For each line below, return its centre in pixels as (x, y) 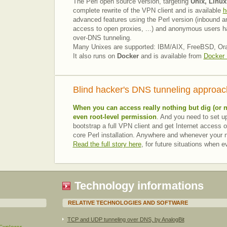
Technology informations (139, 186)
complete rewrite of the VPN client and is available (148, 10)
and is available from (171, 56)
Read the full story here (107, 144)
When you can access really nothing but (137, 108)
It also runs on (95, 56)
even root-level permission (115, 117)
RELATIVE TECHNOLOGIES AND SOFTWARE (128, 203)
